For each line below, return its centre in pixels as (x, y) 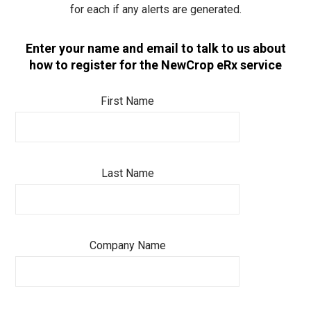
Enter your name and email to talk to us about (155, 48)
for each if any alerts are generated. (155, 9)
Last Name (127, 173)
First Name (128, 101)
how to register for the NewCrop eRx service (155, 65)
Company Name (127, 245)
